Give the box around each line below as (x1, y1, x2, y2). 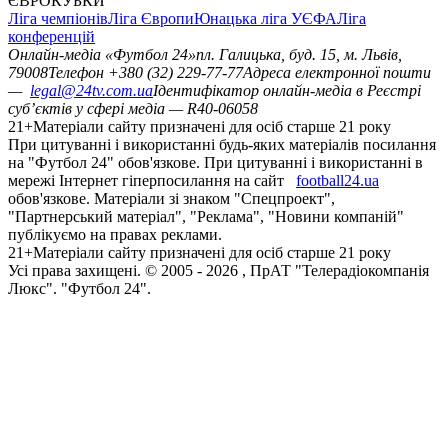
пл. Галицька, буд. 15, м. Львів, (196, 46, 402, 64)
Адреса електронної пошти (243, 64, 431, 82)
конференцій (8, 28, 95, 46)
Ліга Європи (108, 10, 194, 28)
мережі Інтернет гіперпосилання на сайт (8, 172, 288, 190)
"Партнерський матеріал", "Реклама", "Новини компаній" (8, 208, 404, 226)
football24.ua (296, 172, 379, 190)
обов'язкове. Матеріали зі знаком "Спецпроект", (8, 190, 335, 208)
